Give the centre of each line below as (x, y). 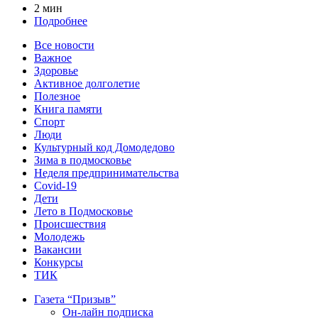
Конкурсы (59, 263)
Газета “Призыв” (75, 300)
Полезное (57, 97)
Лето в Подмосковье (83, 212)
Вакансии (58, 250)
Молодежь (59, 237)
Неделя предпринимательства (106, 173)
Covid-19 (55, 186)
